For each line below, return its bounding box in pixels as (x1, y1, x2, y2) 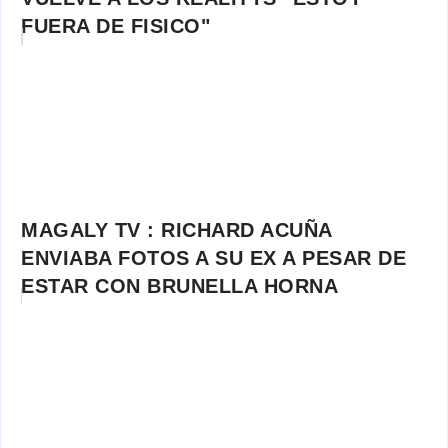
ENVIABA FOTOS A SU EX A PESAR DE (21, 247, 406, 270)
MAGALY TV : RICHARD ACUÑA (21, 219, 332, 242)
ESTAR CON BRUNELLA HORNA (21, 275, 338, 298)
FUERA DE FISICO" (21, 15, 210, 38)
